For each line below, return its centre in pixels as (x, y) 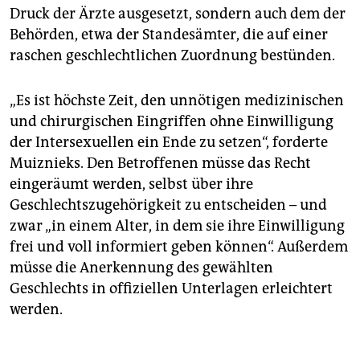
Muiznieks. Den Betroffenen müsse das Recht (160, 164)
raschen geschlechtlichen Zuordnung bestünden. (172, 56)
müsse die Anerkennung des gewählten (141, 268)
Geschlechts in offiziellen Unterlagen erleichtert (171, 289)
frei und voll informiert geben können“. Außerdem (179, 247)
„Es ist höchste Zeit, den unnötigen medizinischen (177, 101)
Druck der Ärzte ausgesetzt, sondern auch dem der (178, 14)
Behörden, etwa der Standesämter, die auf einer (169, 35)
